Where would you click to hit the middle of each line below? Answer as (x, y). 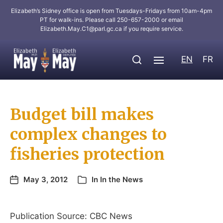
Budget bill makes (82, 114)
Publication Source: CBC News (71, 216)
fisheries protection (87, 154)
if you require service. (152, 29)
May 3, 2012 (46, 179)
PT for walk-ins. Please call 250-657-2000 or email (111, 20)
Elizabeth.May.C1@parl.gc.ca (81, 29)
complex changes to (88, 134)
